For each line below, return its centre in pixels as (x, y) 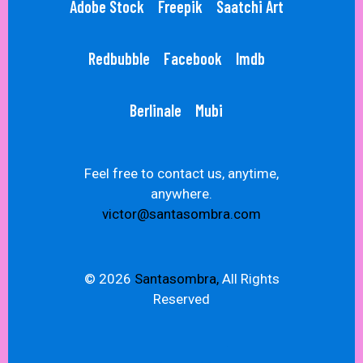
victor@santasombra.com (181, 214)
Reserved (181, 299)
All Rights (249, 279)
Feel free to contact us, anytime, (181, 173)
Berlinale (156, 110)
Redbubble (119, 58)
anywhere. (181, 194)
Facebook (192, 58)
